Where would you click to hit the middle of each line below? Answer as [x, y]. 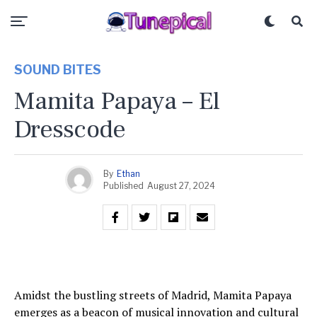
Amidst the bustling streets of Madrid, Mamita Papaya [153, 295]
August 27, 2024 [181, 185]
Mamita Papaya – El [117, 101]
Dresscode [70, 129]
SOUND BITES [58, 70]
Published [123, 185]
